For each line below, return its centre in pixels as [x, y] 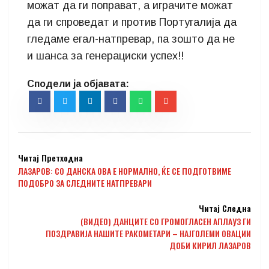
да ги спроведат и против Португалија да [132, 22]
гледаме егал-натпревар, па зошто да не [131, 39]
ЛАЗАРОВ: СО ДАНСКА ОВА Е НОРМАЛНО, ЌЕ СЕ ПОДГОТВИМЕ [125, 171]
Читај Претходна [50, 158]
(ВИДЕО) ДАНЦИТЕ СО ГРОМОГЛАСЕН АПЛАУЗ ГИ [166, 221]
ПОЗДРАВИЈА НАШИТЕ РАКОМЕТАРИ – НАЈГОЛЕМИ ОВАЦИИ [148, 233]
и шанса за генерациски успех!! [105, 56]
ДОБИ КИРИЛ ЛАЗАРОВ [210, 245]
